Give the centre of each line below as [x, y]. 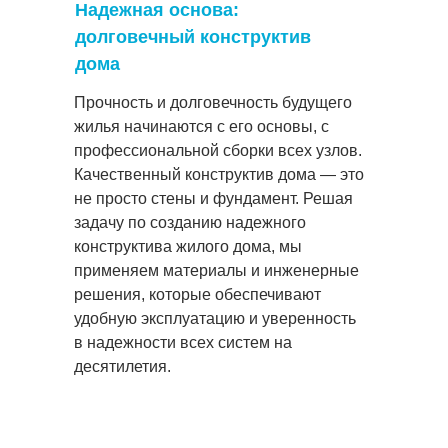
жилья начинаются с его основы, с [201, 126]
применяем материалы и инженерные [216, 270]
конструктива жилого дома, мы [188, 246]
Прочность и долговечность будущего [213, 102]
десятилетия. [122, 366]
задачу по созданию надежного [190, 222]
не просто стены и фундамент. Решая [213, 198]
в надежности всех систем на [183, 342]
